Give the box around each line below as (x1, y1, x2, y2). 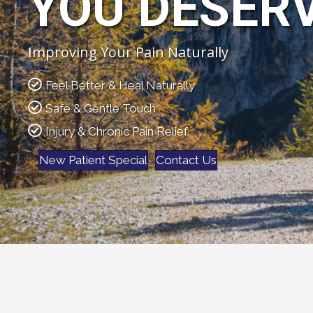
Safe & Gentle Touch (45, 101, 156, 116)
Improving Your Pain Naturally (28, 43, 228, 62)
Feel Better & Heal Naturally (45, 78, 195, 93)
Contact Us (156, 153, 217, 168)
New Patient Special (39, 153, 147, 168)
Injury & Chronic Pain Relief (45, 124, 188, 139)
